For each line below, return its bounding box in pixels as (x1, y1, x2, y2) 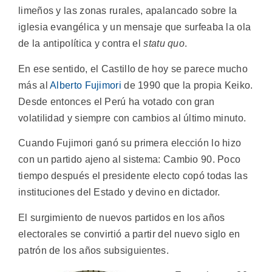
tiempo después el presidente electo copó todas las (18, 171, 248, 182)
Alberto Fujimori (50, 80, 121, 90)
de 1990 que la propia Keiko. (121, 80, 253, 90)
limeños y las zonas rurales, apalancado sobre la (18, 5, 237, 16)
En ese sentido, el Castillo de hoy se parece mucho (18, 63, 248, 74)
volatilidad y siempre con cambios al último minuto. (18, 112, 246, 123)
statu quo (143, 38, 185, 49)
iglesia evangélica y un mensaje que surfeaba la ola (18, 22, 251, 33)
